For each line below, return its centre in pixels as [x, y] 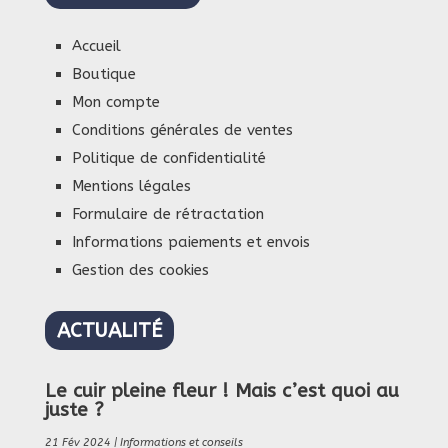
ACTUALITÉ [109, 331]
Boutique [103, 74]
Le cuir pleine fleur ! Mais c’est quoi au [221, 391]
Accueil [96, 46]
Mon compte [115, 102]
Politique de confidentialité [168, 158]
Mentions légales [131, 186]
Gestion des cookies [140, 270]
